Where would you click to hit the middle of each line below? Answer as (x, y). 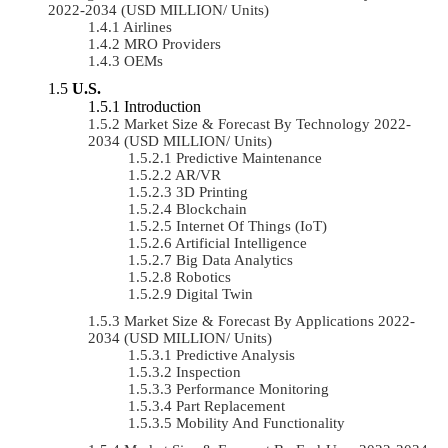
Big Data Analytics (234, 259)
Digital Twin (214, 293)
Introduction (162, 106)
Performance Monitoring (252, 388)
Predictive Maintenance (249, 157)
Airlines (147, 26)
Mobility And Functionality (260, 422)
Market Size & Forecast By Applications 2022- (269, 320)
